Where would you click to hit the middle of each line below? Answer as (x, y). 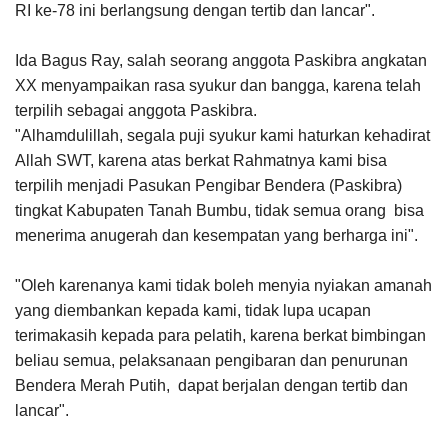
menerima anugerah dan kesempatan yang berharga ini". (216, 236)
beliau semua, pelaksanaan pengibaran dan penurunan (211, 361)
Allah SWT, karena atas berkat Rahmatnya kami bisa (201, 161)
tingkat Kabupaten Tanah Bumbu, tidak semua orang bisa (219, 211)
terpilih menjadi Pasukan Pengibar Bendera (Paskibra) (208, 186)
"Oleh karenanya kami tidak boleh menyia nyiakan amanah (223, 286)
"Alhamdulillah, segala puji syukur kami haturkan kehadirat (222, 136)
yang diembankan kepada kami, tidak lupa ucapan (193, 311)
